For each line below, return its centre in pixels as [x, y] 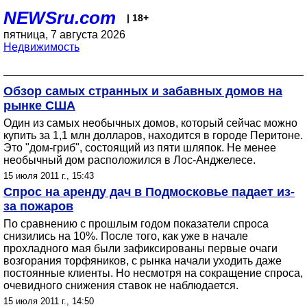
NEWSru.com [60, 18]
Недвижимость [41, 47]
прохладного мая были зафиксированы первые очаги [140, 248]
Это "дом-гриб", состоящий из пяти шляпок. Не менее [140, 148]
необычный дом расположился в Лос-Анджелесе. [130, 160]
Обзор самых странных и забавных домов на [143, 91]
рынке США [39, 106]
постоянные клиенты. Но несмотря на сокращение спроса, [153, 273]
